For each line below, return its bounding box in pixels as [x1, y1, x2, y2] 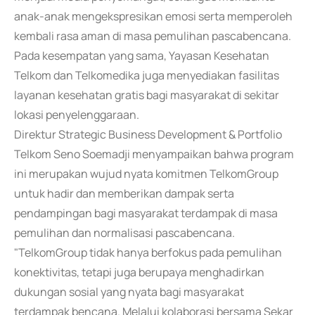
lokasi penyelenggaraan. [14, 107, 139, 122]
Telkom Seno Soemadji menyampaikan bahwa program [14, 146, 294, 162]
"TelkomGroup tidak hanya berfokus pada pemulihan [14, 245, 282, 260]
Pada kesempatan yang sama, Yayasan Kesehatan [14, 48, 269, 63]
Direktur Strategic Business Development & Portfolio [14, 127, 282, 142]
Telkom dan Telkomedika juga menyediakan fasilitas [14, 67, 279, 83]
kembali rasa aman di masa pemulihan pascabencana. [14, 28, 291, 44]
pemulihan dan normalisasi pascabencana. [14, 225, 235, 240]
